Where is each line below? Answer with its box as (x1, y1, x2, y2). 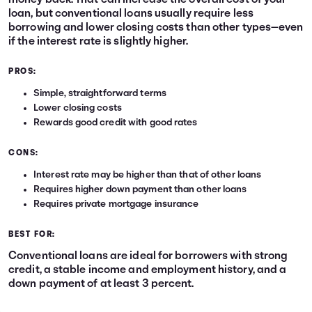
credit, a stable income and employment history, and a (8, 265, 287, 276)
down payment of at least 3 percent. (8, 279, 194, 290)
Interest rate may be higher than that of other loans (33, 170, 262, 181)
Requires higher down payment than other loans (33, 185, 247, 196)
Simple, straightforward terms (33, 88, 166, 100)
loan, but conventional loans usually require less (8, 8, 253, 20)
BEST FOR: (8, 231, 56, 240)
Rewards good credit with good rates (33, 118, 198, 129)
